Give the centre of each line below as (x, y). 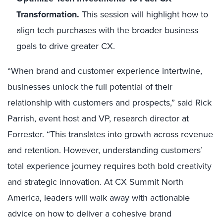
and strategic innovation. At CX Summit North (95, 182)
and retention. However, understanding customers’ (105, 150)
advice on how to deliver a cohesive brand (89, 214)
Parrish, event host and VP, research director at (98, 118)
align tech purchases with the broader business (107, 30)
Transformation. (49, 14)
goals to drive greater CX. (66, 46)
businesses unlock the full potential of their (90, 87)
